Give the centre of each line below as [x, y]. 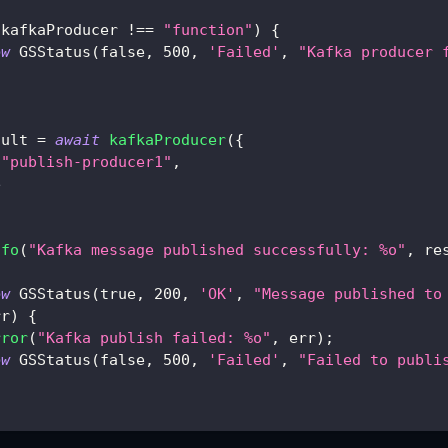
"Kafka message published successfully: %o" [217, 250]
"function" [208, 30]
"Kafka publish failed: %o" [154, 338]
